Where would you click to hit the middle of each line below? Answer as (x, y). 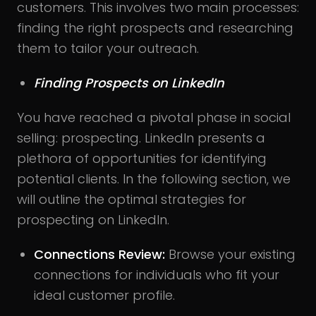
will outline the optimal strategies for (132, 199)
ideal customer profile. (104, 295)
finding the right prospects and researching (155, 28)
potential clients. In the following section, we (154, 178)
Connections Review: (99, 254)
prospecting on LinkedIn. (93, 219)
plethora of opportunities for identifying (142, 158)
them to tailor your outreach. (108, 48)
